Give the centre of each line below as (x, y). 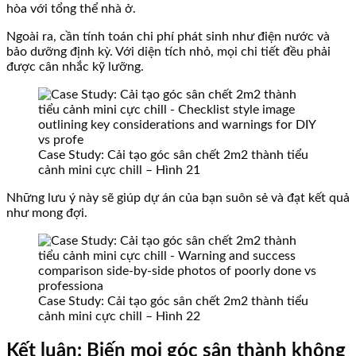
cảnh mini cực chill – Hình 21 (119, 170)
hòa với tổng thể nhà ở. (71, 9)
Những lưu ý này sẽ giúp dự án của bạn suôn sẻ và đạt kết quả (178, 198)
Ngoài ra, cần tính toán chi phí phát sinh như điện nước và (168, 37)
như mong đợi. (47, 213)
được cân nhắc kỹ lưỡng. (75, 67)
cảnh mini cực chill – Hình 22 (119, 317)
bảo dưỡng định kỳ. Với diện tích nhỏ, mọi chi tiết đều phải (168, 52)
